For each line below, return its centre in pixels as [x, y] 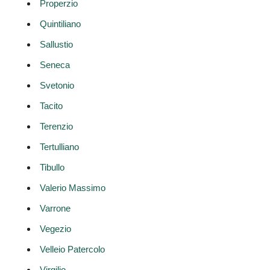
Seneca [55, 64]
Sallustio [56, 44]
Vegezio [55, 228]
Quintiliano [60, 24]
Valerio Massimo [72, 187]
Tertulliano [59, 146]
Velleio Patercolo [72, 249]
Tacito [51, 105]
